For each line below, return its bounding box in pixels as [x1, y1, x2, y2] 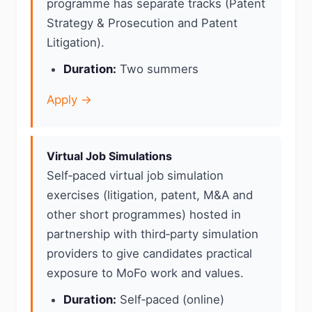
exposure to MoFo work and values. [47, 266, 244, 280]
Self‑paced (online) [116, 292, 224, 306]
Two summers [116, 62, 198, 76]
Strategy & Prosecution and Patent [47, 16, 237, 30]
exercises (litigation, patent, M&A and [47, 188, 253, 202]
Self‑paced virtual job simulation [47, 169, 224, 182]
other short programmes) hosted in [47, 208, 241, 221]
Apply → [47, 93, 92, 107]
